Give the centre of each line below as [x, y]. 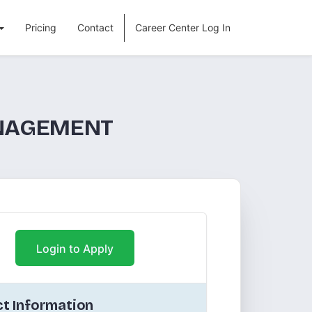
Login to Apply [75, 248]
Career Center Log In [183, 28]
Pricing [41, 28]
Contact [95, 28]
